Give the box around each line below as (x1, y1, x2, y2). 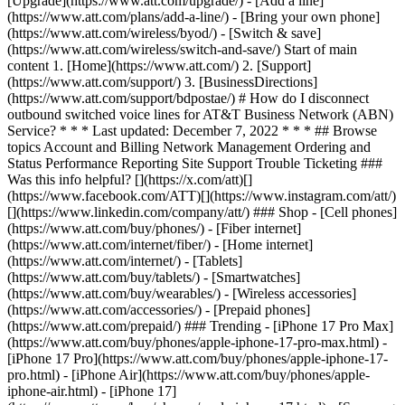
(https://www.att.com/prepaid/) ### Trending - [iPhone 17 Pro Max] (7, 318, 393, 334)
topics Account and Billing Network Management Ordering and (7, 139, 371, 155)
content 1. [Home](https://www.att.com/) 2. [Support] (7, 58, 311, 73)
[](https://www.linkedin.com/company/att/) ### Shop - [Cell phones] (7, 204, 397, 220)
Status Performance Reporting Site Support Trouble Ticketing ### (7, 155, 382, 171)
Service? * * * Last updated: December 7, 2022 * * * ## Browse (7, 123, 377, 138)
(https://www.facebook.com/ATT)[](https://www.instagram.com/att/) (7, 188, 396, 203)
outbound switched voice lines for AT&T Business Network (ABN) (7, 107, 393, 122)
